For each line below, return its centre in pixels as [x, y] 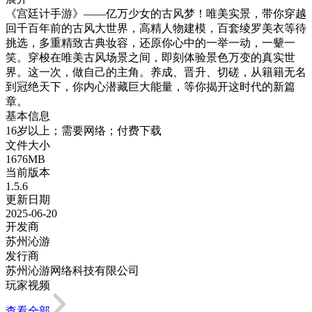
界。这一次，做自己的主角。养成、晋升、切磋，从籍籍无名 [156, 72]
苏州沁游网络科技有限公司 [72, 270]
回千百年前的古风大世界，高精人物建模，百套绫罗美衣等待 [156, 28]
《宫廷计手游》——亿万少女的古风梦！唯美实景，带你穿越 [156, 13]
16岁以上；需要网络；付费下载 [84, 130]
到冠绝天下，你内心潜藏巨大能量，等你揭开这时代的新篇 [150, 86]
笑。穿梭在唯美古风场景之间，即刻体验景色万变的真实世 [150, 57]
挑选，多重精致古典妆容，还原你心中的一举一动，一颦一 [150, 42]
